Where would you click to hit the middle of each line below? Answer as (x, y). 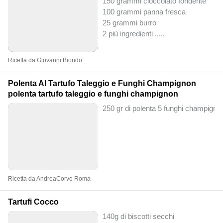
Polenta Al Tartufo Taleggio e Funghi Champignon (102, 83)
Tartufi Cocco (33, 202)
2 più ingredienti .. (131, 33)
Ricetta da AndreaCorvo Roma (49, 178)
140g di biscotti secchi (138, 216)
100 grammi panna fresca (144, 11)
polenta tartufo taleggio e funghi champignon (93, 94)
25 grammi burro (129, 22)
